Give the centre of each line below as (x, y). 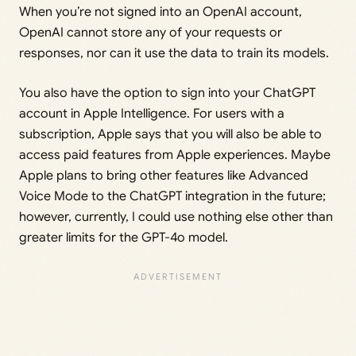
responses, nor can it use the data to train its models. (174, 54)
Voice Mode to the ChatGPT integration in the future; (172, 197)
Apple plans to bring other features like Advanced (164, 176)
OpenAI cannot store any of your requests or (151, 33)
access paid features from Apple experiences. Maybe (175, 155)
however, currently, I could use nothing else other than (176, 217)
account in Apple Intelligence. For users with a (152, 114)
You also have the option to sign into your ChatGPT (167, 93)
